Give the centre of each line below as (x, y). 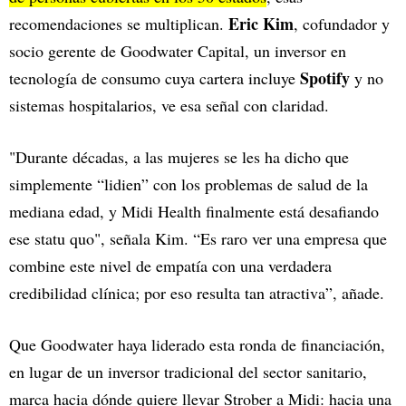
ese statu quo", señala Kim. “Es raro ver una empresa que (198, 239)
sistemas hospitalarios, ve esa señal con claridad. (169, 106)
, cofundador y (342, 24)
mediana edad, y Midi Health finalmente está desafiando (194, 212)
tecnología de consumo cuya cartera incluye (155, 78)
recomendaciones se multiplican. (119, 24)
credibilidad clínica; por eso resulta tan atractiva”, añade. (199, 293)
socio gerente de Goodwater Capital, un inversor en (178, 51)
